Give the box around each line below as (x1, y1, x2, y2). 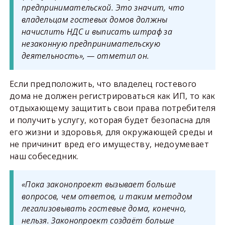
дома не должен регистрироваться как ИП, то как (9, 90, 215, 101)
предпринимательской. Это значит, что (21, 2, 185, 13)
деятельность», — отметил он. (21, 50, 150, 61)
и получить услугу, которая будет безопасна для (9, 115, 210, 126)
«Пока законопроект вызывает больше (21, 179, 176, 190)
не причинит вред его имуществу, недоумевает (9, 139, 209, 150)
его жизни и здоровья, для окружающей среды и (9, 127, 213, 138)
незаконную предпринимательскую (21, 38, 160, 49)
